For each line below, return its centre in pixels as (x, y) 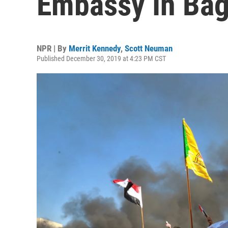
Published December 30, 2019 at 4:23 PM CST (101, 59)
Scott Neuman (149, 48)
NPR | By (53, 48)
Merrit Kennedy (95, 48)
